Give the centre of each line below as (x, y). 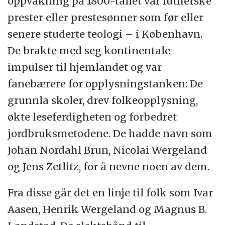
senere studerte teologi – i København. (105, 34)
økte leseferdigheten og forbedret (92, 117)
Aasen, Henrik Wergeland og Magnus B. (107, 209)
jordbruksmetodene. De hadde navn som (110, 133)
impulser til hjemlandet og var (85, 67)
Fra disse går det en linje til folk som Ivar (110, 193)
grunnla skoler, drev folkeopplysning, (103, 100)
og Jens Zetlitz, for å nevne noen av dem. (109, 166)
